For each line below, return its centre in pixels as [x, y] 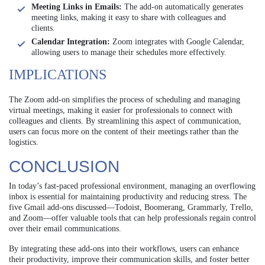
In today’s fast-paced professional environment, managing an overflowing [132, 186]
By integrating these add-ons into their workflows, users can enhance [124, 248]
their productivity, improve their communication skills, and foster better [129, 259]
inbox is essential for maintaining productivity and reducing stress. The [128, 196]
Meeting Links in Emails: [77, 7]
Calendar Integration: [71, 41]
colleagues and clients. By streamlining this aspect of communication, [125, 121]
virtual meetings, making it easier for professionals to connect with [121, 110]
